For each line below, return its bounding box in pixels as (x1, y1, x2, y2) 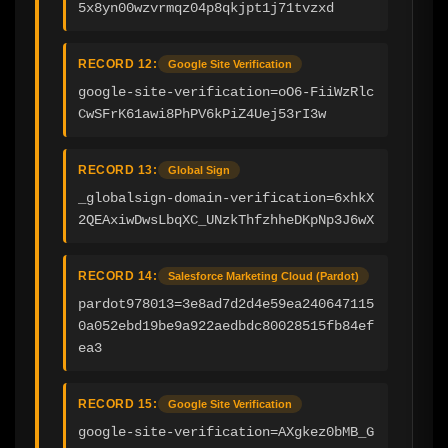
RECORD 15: (78, 396, 157, 411)
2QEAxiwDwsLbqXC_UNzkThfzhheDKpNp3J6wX (78, 211, 374, 228)
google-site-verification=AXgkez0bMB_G (78, 423, 374, 440)
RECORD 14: (78, 268, 157, 283)
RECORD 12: (78, 56, 157, 71)
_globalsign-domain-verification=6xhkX (78, 189, 374, 206)
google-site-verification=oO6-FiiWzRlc (78, 83, 374, 100)
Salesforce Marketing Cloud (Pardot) (168, 269, 359, 282)
